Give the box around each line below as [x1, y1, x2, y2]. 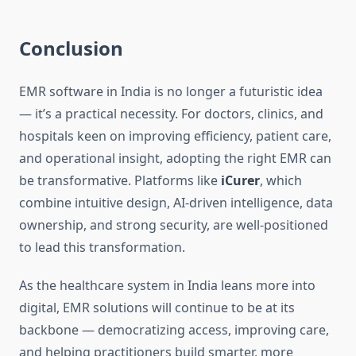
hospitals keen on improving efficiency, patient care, [19, 127, 331, 145]
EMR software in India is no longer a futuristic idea [19, 83, 323, 101]
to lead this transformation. [19, 238, 185, 257]
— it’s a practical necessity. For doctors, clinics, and [19, 105, 323, 123]
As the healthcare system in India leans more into [19, 277, 315, 295]
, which [260, 172, 302, 190]
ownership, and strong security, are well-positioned [19, 216, 328, 234]
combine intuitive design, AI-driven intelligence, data [19, 194, 333, 212]
